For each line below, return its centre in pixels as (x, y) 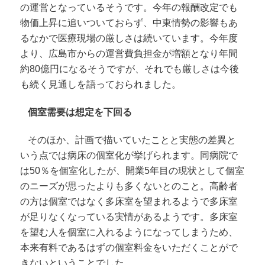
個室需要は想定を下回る (80, 112)
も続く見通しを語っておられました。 (101, 85)
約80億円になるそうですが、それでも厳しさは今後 (130, 69)
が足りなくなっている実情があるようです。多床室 (129, 217)
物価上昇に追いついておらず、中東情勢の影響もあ (129, 23)
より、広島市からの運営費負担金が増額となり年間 (129, 54)
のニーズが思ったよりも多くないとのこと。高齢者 (129, 186)
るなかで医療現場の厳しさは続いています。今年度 (129, 38)
